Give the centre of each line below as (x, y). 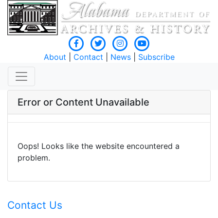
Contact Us (35, 205)
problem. (34, 158)
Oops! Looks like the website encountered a (99, 146)
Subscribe (156, 57)
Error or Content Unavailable (83, 102)
